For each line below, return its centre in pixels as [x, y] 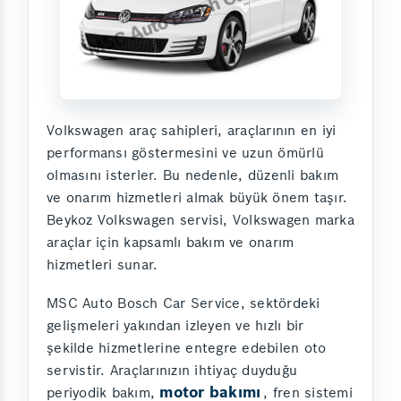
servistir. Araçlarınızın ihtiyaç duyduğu [172, 370]
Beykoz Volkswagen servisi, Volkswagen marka [200, 219]
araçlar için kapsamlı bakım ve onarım [171, 242]
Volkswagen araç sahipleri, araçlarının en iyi [192, 130]
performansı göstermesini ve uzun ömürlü [185, 152]
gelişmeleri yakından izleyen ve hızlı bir [175, 325]
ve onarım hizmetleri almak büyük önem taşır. [197, 197]
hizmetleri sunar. [102, 264]
